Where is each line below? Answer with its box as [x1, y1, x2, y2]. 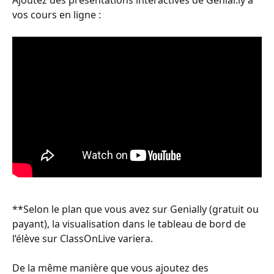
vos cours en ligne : [12, 8, 101, 21]
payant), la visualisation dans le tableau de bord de [12, 217, 248, 231]
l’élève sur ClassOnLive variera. [12, 231, 153, 245]
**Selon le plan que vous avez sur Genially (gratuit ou [12, 202, 261, 216]
